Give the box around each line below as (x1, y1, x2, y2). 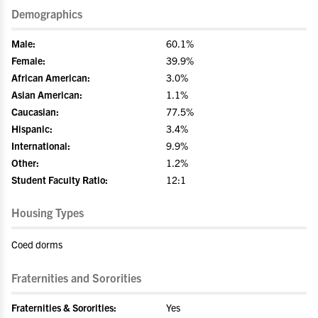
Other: (11, 156, 39, 169)
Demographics (11, 6, 82, 21)
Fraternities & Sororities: (11, 301, 116, 314)
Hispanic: (11, 122, 53, 135)
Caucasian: (11, 105, 59, 118)
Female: (11, 54, 45, 67)
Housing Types (11, 205, 84, 219)
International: (11, 139, 70, 152)
